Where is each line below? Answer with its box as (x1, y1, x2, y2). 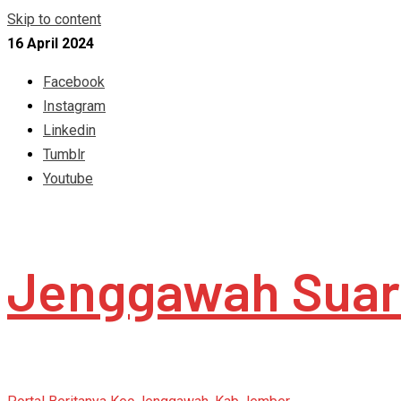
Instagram (43, 98, 106, 115)
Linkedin (43, 122, 96, 139)
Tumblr (43, 146, 85, 163)
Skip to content (7, 11, 101, 28)
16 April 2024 (7, 35, 94, 52)
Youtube (43, 170, 93, 187)
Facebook (43, 73, 105, 90)
